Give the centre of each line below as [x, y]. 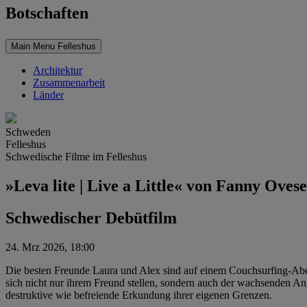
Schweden [28, 132]
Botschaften [47, 13]
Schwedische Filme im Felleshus [76, 157]
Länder [48, 95]
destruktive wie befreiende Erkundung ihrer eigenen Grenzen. [139, 295]
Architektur [58, 70]
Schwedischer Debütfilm [91, 218]
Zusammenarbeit [69, 83]
